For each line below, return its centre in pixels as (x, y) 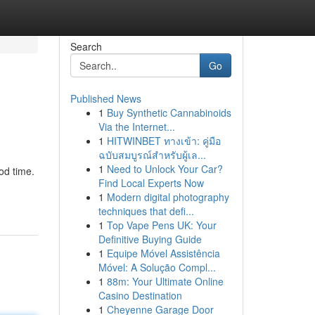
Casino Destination (140, 295)
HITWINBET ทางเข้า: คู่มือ (163, 141)
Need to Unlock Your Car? (165, 169)
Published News (105, 98)
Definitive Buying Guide (150, 239)
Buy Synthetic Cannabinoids (169, 112)
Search (86, 46)
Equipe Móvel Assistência (163, 253)
